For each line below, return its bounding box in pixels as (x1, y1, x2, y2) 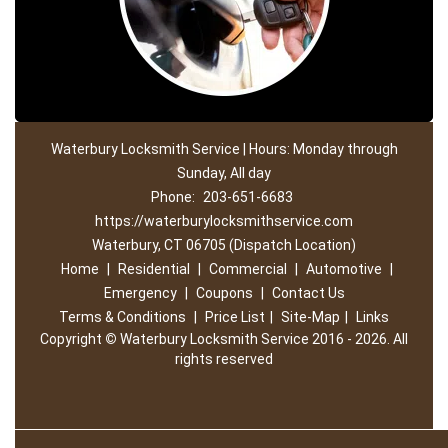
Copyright (40, 331, 105, 347)
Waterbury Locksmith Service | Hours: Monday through (50, 141, 398, 157)
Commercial (208, 261, 287, 277)
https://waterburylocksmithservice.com (95, 213, 353, 229)
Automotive (305, 261, 382, 277)
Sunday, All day (177, 165, 271, 181)
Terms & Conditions (59, 309, 186, 325)
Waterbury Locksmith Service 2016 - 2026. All (117, 331, 408, 347)
